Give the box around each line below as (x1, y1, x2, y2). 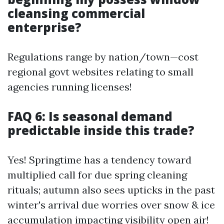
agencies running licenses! (7, 80, 132, 93)
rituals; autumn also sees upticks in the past (7, 183, 215, 196)
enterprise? (7, 19, 81, 35)
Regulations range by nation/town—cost (7, 50, 198, 63)
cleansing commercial (7, 5, 145, 21)
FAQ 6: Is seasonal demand (7, 108, 172, 124)
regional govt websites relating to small (7, 65, 193, 78)
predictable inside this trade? (7, 122, 194, 138)
